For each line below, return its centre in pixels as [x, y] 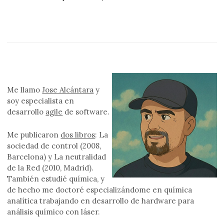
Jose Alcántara [68, 90]
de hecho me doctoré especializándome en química [100, 190]
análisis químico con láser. [53, 212]
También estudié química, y [56, 179]
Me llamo [25, 90]
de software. [86, 112]
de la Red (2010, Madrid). [50, 168]
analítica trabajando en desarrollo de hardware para [101, 201]
